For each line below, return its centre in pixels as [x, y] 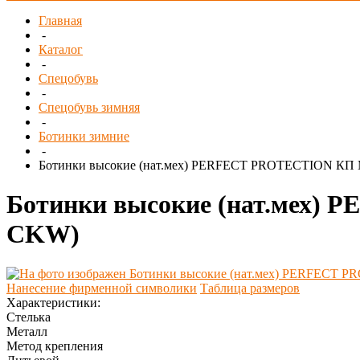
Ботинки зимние [84, 136]
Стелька [29, 317]
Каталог [61, 49]
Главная [60, 20]
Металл [27, 331]
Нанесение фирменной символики [102, 288]
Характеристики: [53, 302]
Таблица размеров [250, 288]
